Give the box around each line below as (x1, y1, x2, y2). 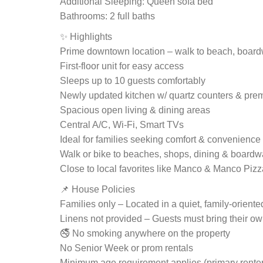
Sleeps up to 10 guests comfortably (60, 75, 205, 86)
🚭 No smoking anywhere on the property (60, 228, 230, 238)
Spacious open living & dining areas (60, 104, 210, 115)
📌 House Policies (60, 184, 135, 194)
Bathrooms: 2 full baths (60, 11, 155, 21)
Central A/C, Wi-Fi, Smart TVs (60, 119, 184, 130)
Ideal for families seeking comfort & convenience (60, 134, 261, 144)
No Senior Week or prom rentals (60, 242, 193, 253)
